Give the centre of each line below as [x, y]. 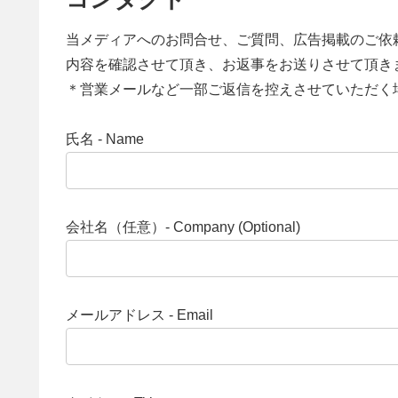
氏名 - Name [105, 139]
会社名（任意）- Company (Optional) [183, 227]
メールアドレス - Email [139, 314]
